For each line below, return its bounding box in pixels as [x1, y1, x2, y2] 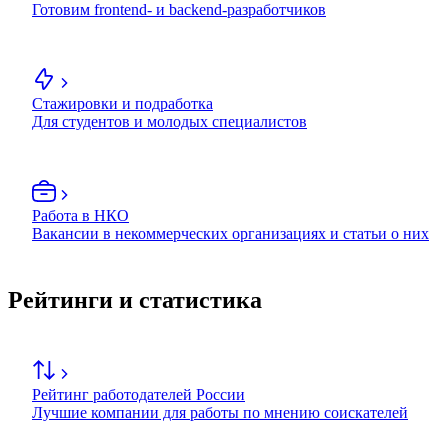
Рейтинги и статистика [8, 287, 262, 314]
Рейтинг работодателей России [32, 386, 245, 404]
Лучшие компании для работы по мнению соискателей [32, 404, 408, 422]
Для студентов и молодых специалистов [32, 113, 307, 131]
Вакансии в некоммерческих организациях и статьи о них [32, 225, 429, 243]
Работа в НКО [32, 207, 129, 225]
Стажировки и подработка [32, 95, 213, 113]
